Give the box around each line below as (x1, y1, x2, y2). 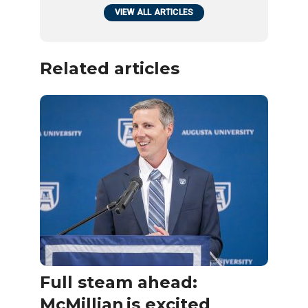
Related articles (40, 58, 179, 78)
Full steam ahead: (40, 272, 197, 292)
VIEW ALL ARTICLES (114, 7, 194, 17)
